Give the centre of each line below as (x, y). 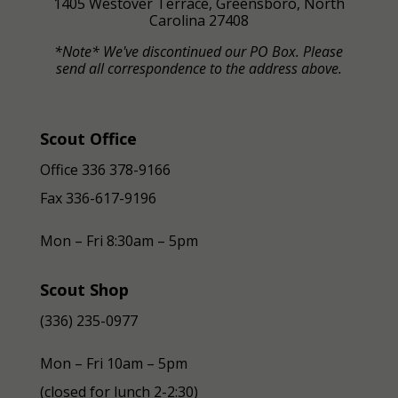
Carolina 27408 (199, 21)
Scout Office (88, 139)
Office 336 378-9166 (105, 170)
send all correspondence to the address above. (199, 69)
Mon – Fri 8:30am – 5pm (119, 241)
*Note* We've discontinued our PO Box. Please (199, 52)
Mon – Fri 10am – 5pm (113, 364)
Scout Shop (84, 290)
